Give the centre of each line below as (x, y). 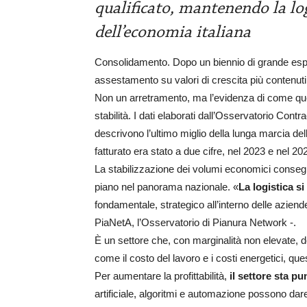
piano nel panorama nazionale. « (167, 186)
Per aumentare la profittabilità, (162, 275)
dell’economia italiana (173, 33)
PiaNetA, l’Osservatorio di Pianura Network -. (195, 222)
